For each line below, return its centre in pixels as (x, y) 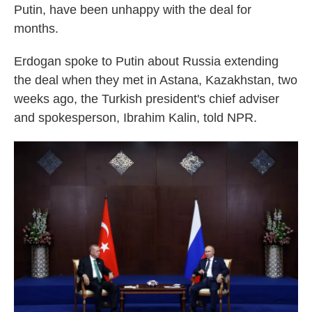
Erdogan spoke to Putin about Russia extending (146, 61)
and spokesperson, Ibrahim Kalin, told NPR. (135, 118)
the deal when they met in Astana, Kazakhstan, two (156, 80)
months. (36, 29)
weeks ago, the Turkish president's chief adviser (147, 99)
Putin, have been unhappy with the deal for (133, 10)
